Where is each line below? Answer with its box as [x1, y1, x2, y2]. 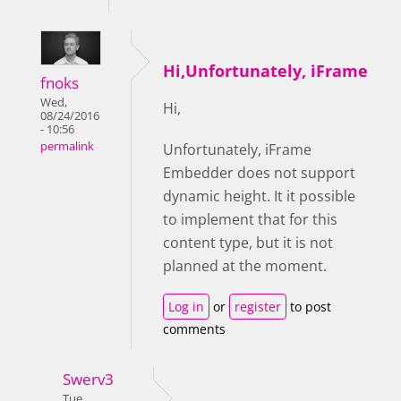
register [235, 297, 281, 315]
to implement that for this [163, 209, 337, 229]
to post [286, 297, 331, 315]
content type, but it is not [163, 232, 333, 252]
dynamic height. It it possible [163, 185, 355, 206]
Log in [168, 297, 204, 315]
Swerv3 [63, 368, 114, 389]
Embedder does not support [163, 162, 355, 183]
